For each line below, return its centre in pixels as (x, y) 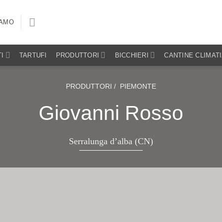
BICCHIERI (132, 55)
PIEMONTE (138, 86)
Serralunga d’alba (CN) (111, 141)
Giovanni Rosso (111, 113)
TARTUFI (33, 55)
